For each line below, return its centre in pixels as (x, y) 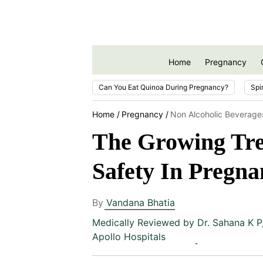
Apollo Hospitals (129, 236)
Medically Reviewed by (145, 222)
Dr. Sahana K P (230, 222)
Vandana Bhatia (141, 202)
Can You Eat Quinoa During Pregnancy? (163, 87)
